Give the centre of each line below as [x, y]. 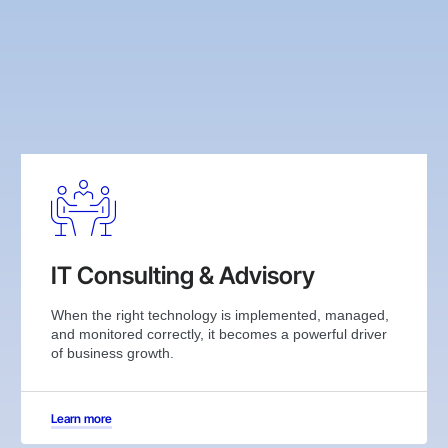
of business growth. [112, 352]
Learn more [81, 418]
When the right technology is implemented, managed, [219, 314]
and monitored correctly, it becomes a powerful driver [218, 333]
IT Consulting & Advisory [182, 275]
